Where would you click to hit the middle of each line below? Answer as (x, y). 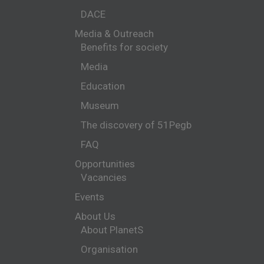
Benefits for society (124, 47)
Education (103, 86)
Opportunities (105, 164)
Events (90, 197)
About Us (95, 216)
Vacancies (104, 177)
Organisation (109, 249)
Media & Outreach (114, 33)
